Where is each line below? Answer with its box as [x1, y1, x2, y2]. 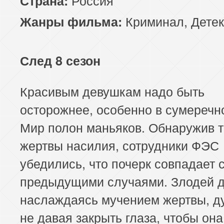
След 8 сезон [20, 51, 100, 69]
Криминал [125, 11, 184, 30]
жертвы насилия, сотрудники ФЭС [20, 135, 219, 154]
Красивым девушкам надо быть [20, 81, 204, 100]
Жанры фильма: [20, 12, 122, 30]
